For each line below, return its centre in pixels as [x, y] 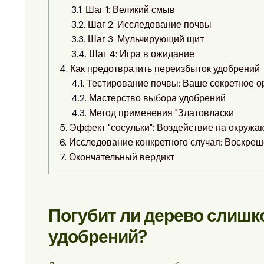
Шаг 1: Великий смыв [130, 9]
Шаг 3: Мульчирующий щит [146, 39]
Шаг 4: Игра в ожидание [142, 54]
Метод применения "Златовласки [161, 113]
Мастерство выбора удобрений [157, 98]
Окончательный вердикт [122, 157]
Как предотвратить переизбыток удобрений [165, 68]
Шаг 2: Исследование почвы [150, 24]
